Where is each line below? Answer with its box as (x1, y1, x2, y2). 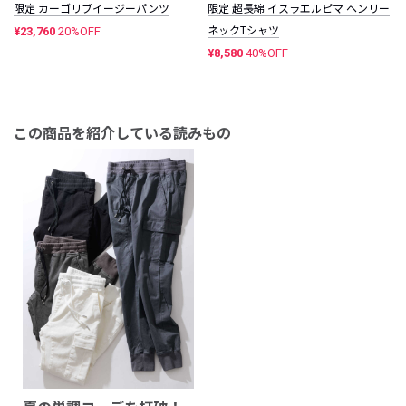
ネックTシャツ (208, 24, 279, 37)
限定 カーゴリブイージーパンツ (14, 2, 169, 15)
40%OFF (246, 45, 288, 60)
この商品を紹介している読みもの (14, 124, 231, 142)
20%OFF (58, 24, 101, 38)
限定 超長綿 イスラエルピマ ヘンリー (208, 2, 390, 15)
